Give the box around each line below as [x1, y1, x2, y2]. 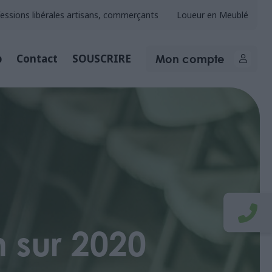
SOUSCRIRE [72, 52, 131, 66]
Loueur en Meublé [177, 9, 248, 21]
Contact [16, 52, 58, 66]
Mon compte [155, 51, 225, 67]
